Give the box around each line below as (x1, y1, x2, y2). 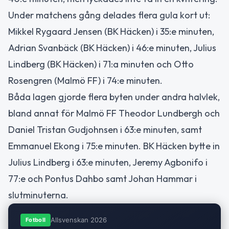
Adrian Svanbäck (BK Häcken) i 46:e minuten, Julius (8, 41, 216, 54)
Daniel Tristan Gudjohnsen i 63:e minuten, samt (8, 123, 202, 135)
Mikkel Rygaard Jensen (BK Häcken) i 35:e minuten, (8, 25, 214, 37)
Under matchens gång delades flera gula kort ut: (8, 9, 210, 21)
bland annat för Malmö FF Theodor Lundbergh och (8, 107, 220, 119)
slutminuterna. (8, 189, 68, 201)
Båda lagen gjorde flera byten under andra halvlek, (8, 90, 220, 103)
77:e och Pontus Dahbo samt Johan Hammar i (8, 172, 197, 185)
